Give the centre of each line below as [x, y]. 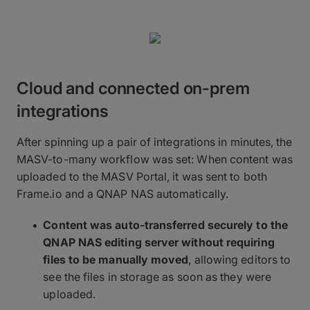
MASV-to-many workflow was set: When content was [155, 159]
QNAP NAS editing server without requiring [159, 242]
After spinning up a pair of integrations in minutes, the [155, 142]
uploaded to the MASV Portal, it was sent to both [142, 176]
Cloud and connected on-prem [133, 88]
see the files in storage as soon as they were [157, 276]
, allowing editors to [240, 259]
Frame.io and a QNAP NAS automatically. [123, 193]
